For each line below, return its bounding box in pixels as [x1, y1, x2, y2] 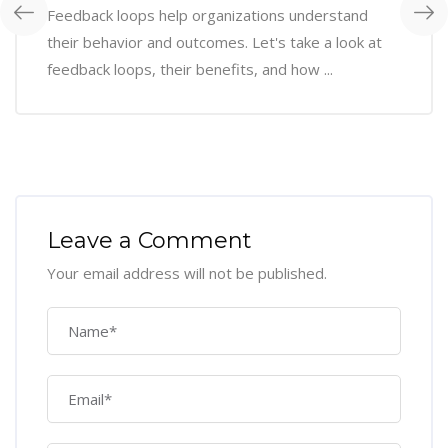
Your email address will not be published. [47, 263, 327, 284]
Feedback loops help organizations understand [47, 5, 368, 26]
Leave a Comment [47, 227, 252, 255]
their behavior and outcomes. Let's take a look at [47, 32, 382, 53]
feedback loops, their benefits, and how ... [47, 59, 333, 80]
